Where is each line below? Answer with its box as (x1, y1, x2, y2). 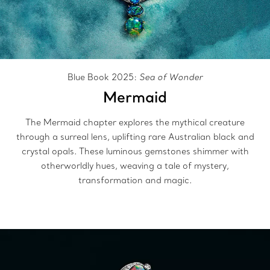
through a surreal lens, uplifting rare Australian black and (16, 131, 254, 142)
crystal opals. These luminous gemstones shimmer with (21, 146, 249, 157)
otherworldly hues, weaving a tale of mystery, (41, 160, 229, 171)
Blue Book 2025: (67, 72, 139, 83)
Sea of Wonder (139, 72, 202, 83)
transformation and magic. (78, 175, 192, 186)
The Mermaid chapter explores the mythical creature (25, 117, 245, 128)
